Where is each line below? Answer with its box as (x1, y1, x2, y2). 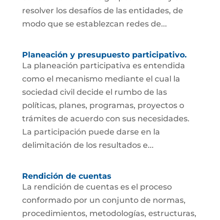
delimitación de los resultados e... (22, 140, 154, 150)
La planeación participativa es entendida (22, 61, 185, 70)
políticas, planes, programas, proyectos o (22, 101, 184, 110)
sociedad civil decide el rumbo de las (22, 87, 167, 97)
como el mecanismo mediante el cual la (22, 74, 180, 83)
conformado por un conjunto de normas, (22, 195, 186, 205)
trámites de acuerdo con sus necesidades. (22, 114, 190, 123)
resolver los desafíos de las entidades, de (22, 6, 183, 15)
